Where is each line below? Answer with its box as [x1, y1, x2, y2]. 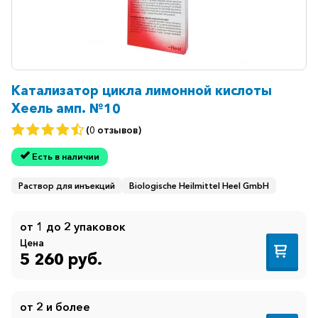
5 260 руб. [20, 249, 102, 270]
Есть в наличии [31, 151, 99, 163]
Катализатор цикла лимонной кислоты [11, 82, 272, 99]
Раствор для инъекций [18, 180, 115, 191]
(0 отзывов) [86, 124, 141, 136]
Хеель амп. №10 [11, 100, 121, 117]
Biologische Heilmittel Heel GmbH [129, 180, 269, 191]
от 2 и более [20, 299, 90, 314]
